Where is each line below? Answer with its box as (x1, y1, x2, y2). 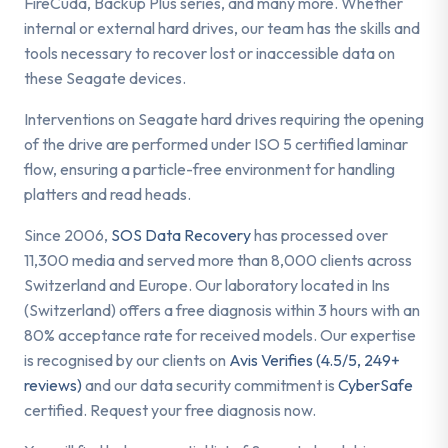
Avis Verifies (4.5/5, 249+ (229, 349, 400, 370)
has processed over (251, 224, 388, 245)
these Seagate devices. (24, 67, 186, 88)
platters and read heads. (24, 183, 191, 204)
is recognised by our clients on (24, 349, 229, 370)
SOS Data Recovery (111, 224, 251, 245)
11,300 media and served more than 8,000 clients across (24, 249, 412, 270)
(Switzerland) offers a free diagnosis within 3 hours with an (24, 299, 420, 320)
